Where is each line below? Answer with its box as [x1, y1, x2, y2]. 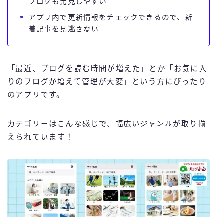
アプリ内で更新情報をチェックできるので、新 [28, 13, 193, 21]
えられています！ [7, 133, 74, 141]
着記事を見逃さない [28, 25, 99, 33]
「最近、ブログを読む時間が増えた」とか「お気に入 [7, 64, 207, 73]
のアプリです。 [7, 91, 65, 99]
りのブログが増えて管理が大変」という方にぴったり [7, 77, 207, 86]
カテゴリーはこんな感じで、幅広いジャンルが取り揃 [7, 120, 206, 128]
